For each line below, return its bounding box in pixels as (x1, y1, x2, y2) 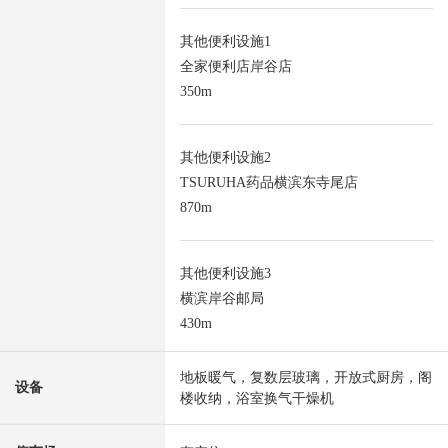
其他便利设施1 (180, 34, 271, 50)
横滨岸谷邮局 (180, 291, 264, 307)
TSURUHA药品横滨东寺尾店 (180, 175, 358, 191)
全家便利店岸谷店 (180, 59, 292, 75)
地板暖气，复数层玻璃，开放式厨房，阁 (180, 370, 432, 386)
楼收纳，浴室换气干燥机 (180, 391, 334, 407)
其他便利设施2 (180, 150, 271, 166)
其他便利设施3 (180, 266, 271, 282)
